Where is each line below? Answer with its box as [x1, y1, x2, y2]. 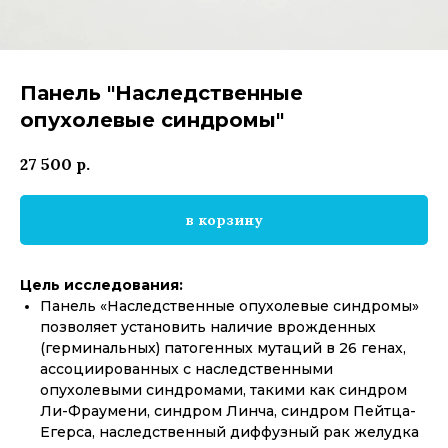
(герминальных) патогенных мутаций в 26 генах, [40, 338, 406, 357]
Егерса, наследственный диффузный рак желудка [40, 422, 419, 441]
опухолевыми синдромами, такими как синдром [40, 380, 407, 399]
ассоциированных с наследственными [40, 359, 333, 378]
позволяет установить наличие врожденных [40, 317, 376, 336]
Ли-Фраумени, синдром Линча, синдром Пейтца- [40, 401, 416, 420]
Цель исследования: [20, 275, 183, 294]
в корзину [185, 210, 263, 229]
